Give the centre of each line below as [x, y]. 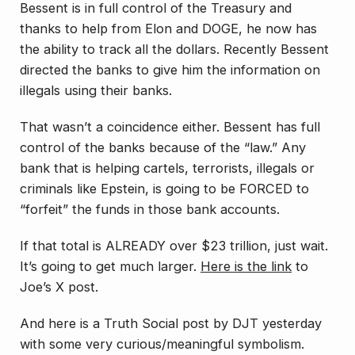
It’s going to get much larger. [110, 267]
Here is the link [246, 267]
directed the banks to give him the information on [170, 70]
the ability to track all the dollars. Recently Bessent [174, 50]
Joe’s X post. [59, 287]
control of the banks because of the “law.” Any [163, 148]
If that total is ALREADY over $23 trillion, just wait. [174, 246]
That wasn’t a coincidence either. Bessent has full [170, 127]
